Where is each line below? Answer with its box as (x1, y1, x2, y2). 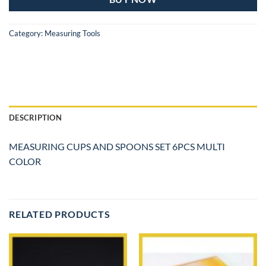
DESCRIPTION (9, 113, 62, 123)
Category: (9, 28, 45, 38)
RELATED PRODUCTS (9, 208, 110, 220)
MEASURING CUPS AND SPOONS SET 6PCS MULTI (9, 141, 225, 153)
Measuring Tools (45, 28, 100, 38)
